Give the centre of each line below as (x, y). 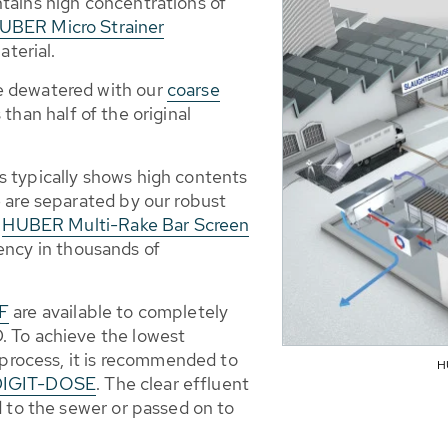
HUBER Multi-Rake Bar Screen (126, 224)
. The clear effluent (173, 383)
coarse (193, 89)
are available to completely (119, 311)
